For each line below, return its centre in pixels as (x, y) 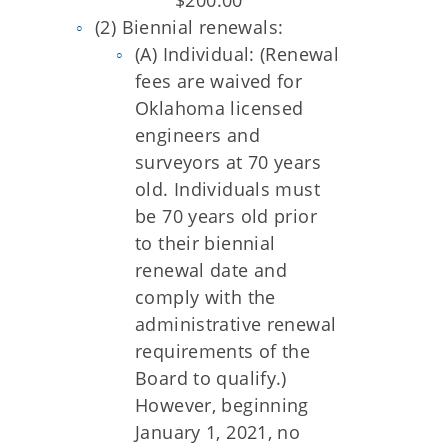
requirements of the (223, 351)
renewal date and (211, 270)
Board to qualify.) (211, 378)
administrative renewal (236, 324)
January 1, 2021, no (218, 432)
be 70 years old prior (226, 216)
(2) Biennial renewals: (192, 27)
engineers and (197, 135)
